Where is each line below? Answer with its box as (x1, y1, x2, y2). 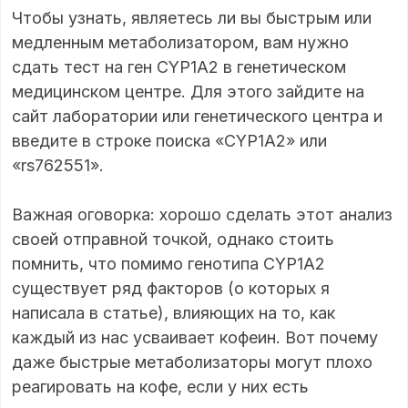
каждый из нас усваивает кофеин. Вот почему (12, 328, 378, 348)
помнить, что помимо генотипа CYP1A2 (12, 254, 325, 274)
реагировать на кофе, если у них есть (12, 377, 309, 397)
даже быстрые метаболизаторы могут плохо (12, 352, 372, 372)
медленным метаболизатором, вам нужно (12, 33, 349, 53)
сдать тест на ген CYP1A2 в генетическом (12, 57, 346, 77)
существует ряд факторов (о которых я (12, 279, 330, 299)
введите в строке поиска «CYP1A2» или (12, 131, 327, 151)
